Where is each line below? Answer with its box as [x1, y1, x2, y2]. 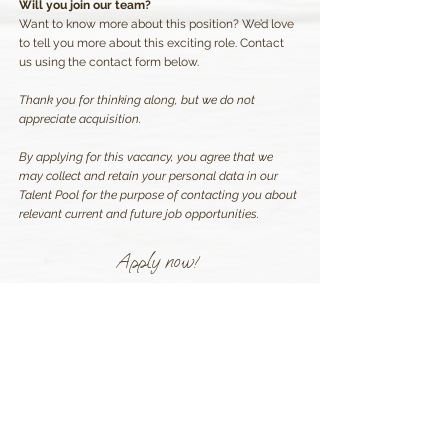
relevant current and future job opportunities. [19, 207, 259, 221]
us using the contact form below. [19, 55, 199, 69]
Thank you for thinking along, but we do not [19, 93, 255, 107]
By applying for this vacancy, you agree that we [19, 150, 273, 164]
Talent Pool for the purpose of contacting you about [19, 188, 297, 202]
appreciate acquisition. [19, 112, 141, 126]
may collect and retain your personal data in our [19, 169, 278, 183]
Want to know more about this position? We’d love [19, 17, 294, 31]
